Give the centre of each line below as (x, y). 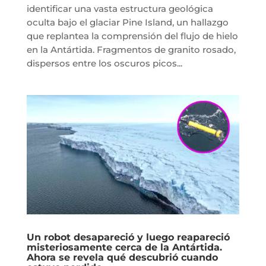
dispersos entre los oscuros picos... (104, 63)
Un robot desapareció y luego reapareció (128, 237)
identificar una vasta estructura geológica (120, 8)
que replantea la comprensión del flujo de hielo (132, 36)
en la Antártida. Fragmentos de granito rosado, (131, 49)
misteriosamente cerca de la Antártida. (124, 248)
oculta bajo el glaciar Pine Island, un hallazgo (127, 22)
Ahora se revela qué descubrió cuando (122, 258)
